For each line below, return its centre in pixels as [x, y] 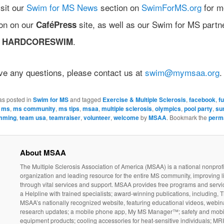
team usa [32, 117]
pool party [198, 108]
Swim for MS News [62, 7]
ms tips [69, 108]
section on [119, 7]
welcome [126, 117]
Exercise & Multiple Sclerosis [144, 99]
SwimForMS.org [171, 7]
